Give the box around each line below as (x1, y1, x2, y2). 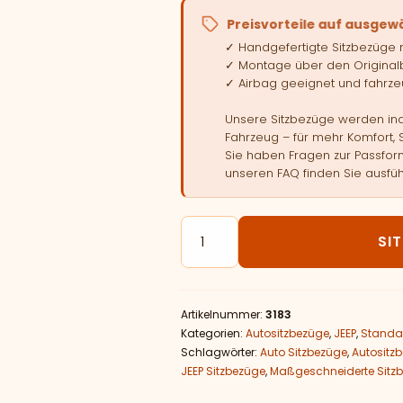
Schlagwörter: (180, 345, 260, 360)
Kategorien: (180, 326, 246, 341)
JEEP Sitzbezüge (180, 363, 265, 379)
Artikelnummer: (180, 307, 265, 322)
